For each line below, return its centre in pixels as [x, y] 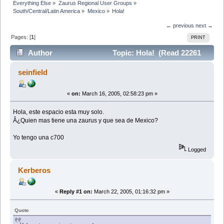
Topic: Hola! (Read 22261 [155, 53]
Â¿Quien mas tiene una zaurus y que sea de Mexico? [86, 120]
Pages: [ [21, 37]
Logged [196, 150]
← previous [180, 25]
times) [25, 68]
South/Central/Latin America [47, 11]
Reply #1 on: [76, 192]
